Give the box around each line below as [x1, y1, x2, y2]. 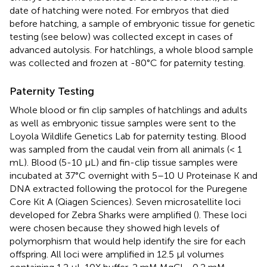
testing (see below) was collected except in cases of [10, 30, 232, 42]
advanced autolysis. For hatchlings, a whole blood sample [10, 44, 253, 55]
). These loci [196, 209, 247, 221]
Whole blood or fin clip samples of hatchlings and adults [10, 104, 247, 116]
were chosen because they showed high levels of [10, 222, 219, 234]
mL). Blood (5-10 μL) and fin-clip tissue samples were [10, 156, 238, 168]
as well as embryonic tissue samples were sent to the [10, 117, 236, 129]
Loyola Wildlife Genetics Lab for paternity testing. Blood [10, 130, 246, 142]
